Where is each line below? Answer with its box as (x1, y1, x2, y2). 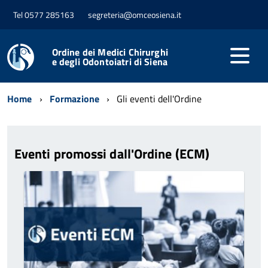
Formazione (49, 91, 100, 106)
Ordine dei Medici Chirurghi (51, 45, 168, 60)
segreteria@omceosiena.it (88, 8, 181, 22)
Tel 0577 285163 (13, 8, 76, 22)
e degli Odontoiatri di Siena (51, 54, 168, 69)
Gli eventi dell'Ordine (117, 91, 202, 106)
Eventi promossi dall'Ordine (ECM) (14, 143, 209, 164)
